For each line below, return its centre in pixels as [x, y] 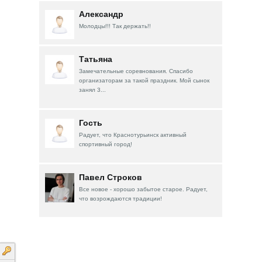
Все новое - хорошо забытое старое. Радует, [144, 189]
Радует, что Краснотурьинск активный [133, 135]
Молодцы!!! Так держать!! [115, 26]
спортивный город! [106, 144]
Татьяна [96, 59]
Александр [101, 14]
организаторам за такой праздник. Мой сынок [144, 80]
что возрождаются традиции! [121, 198]
